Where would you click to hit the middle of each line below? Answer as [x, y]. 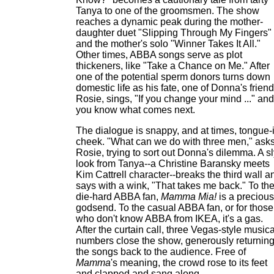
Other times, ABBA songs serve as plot [159, 55]
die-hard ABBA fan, [118, 197]
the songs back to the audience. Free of [161, 252]
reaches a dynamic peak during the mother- [169, 22]
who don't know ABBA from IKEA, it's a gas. [169, 219]
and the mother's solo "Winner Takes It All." [168, 44]
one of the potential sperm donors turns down [173, 77]
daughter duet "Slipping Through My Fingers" [174, 33]
